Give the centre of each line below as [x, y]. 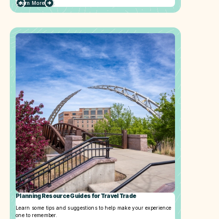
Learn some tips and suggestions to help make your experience [94, 208]
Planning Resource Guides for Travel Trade [76, 196]
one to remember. [37, 215]
